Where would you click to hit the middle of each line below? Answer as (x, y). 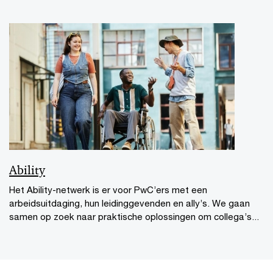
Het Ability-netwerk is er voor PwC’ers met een (108, 189)
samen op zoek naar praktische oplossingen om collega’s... (134, 216)
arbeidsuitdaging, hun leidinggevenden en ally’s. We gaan (129, 203)
